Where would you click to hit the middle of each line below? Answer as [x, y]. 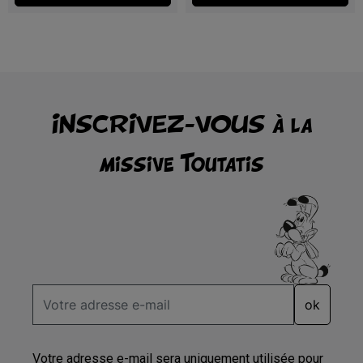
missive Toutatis [181, 162]
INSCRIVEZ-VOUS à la [181, 124]
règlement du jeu [135, 10]
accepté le [70, 10]
